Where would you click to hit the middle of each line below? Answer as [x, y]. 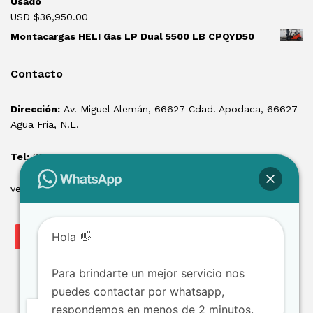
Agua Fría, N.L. [45, 125]
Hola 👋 [71, 237]
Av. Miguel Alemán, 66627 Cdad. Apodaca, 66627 [179, 109]
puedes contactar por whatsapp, [138, 291]
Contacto [37, 74]
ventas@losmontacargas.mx [77, 188]
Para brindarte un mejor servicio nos [148, 273]
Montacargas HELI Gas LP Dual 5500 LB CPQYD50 [132, 37]
